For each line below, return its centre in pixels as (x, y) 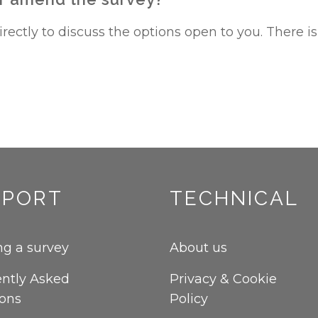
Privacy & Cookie (223, 279)
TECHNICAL (234, 198)
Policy (189, 299)
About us (198, 248)
